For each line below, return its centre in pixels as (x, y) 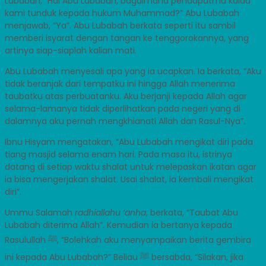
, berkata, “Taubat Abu (192, 212)
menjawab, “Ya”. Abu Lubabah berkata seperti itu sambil (120, 25)
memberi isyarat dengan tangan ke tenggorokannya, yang (127, 38)
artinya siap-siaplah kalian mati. (71, 50)
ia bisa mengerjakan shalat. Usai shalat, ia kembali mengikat (129, 179)
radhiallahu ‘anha (110, 212)
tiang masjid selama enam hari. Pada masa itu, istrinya (118, 154)
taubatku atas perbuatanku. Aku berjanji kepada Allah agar (126, 96)
